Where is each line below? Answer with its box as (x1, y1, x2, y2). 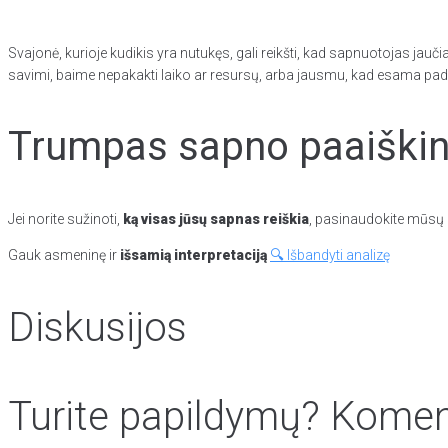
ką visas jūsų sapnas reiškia (123, 211, 309, 228)
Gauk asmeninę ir (8, 247, 120, 264)
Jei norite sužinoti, (8, 211, 123, 228)
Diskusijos (8, 303, 187, 351)
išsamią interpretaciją (120, 247, 267, 264)
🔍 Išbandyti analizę (270, 247, 390, 264)
